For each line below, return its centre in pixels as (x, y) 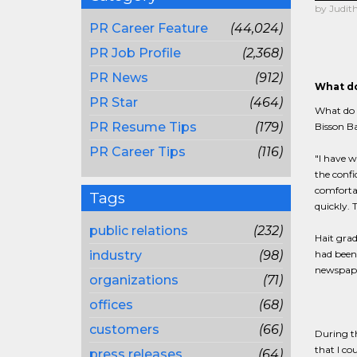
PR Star (114, 102)
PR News (119, 78)
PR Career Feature (149, 28)
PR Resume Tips (143, 127)
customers (124, 330)
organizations (134, 280)
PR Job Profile (135, 53)
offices (111, 305)
